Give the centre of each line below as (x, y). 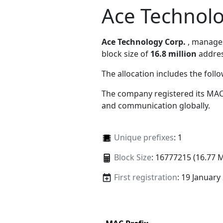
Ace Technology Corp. (144, 42)
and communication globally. (156, 105)
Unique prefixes (144, 137)
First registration (145, 177)
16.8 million (173, 54)
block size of (126, 54)
